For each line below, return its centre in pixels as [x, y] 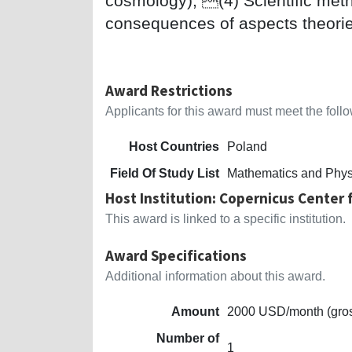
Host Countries [174, 146]
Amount [195, 311]
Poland [247, 146]
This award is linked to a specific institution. [225, 218]
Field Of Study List [165, 173]
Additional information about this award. [215, 276]
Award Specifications [176, 255]
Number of [188, 338]
